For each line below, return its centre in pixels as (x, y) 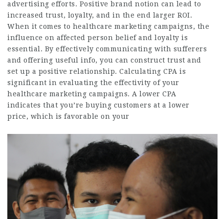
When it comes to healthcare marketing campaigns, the (108, 27)
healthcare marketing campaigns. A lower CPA (92, 94)
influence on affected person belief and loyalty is (98, 38)
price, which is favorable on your (68, 117)
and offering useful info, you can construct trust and (104, 60)
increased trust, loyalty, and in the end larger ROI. (100, 15)
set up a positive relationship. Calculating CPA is (97, 72)
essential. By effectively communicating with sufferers (107, 49)
